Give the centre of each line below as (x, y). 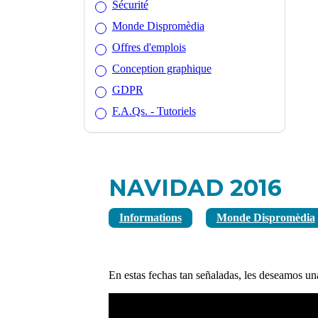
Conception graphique (161, 68)
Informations (150, 218)
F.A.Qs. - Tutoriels (154, 111)
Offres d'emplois (149, 47)
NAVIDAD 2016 (195, 188)
